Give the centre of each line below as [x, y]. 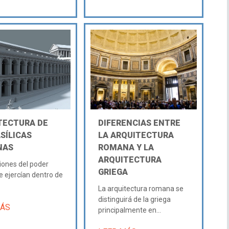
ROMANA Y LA [126, 147]
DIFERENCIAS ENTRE [139, 123]
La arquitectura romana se [141, 188]
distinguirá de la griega [134, 199]
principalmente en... [129, 210]
